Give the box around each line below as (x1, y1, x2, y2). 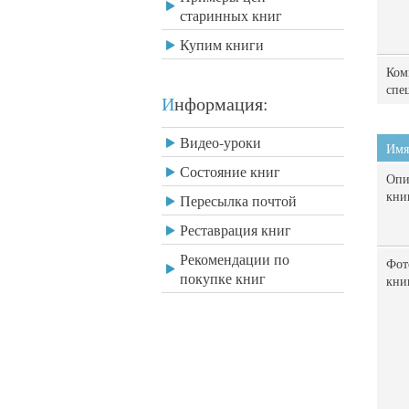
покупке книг (180, 268, 266, 288)
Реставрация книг (180, 220, 291, 239)
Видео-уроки (180, 132, 261, 152)
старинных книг (180, 5, 282, 25)
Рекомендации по (180, 249, 289, 268)
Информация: (174, 91, 268, 116)
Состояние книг (180, 162, 280, 181)
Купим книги (180, 35, 264, 54)
